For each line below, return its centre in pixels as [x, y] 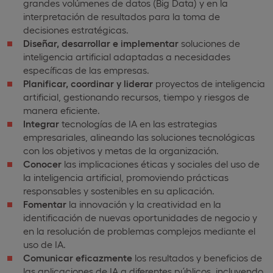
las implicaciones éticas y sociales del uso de [161, 163]
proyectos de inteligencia [209, 83]
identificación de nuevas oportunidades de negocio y [140, 217]
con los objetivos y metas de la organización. [121, 150]
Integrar [41, 123]
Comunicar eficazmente [78, 257]
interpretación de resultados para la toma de [122, 16]
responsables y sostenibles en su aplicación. [119, 190]
